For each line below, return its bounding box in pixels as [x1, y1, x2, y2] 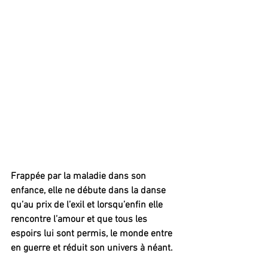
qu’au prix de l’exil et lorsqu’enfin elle [11, 199, 165, 212]
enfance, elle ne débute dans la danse [11, 185, 168, 197]
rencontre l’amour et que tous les [11, 214, 150, 226]
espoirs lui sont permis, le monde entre [11, 228, 175, 240]
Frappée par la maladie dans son [11, 170, 148, 183]
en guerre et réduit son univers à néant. [11, 242, 173, 255]
